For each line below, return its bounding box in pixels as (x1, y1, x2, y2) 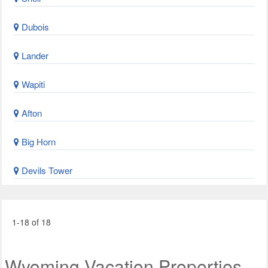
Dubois (19, 20, 49, 33)
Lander (19, 49, 48, 62)
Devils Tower (19, 164, 72, 176)
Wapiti (19, 78, 45, 90)
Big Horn (19, 135, 56, 148)
